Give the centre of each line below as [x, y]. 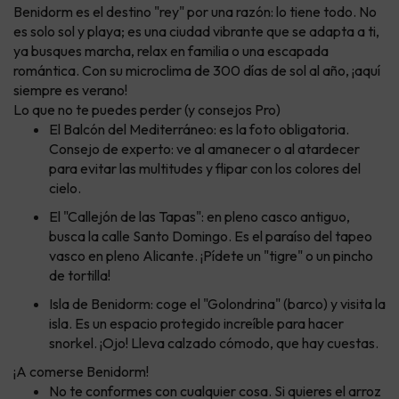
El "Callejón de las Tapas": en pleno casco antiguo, [199, 217]
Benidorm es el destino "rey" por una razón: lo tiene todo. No [195, 12]
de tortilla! [80, 276]
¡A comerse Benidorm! [81, 372]
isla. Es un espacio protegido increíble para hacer [196, 324]
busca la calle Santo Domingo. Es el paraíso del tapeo [211, 236]
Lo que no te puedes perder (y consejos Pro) [147, 110]
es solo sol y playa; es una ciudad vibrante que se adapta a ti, [196, 32]
